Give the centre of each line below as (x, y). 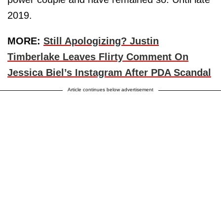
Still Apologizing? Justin (101, 41)
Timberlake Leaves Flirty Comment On (98, 57)
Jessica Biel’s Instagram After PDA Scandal (109, 73)
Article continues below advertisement (110, 90)
